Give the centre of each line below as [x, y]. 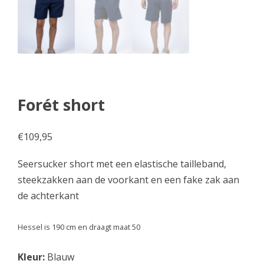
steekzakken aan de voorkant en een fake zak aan [128, 179]
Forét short [61, 104]
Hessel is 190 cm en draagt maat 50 [79, 227]
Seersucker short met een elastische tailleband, [122, 164]
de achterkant [48, 195]
